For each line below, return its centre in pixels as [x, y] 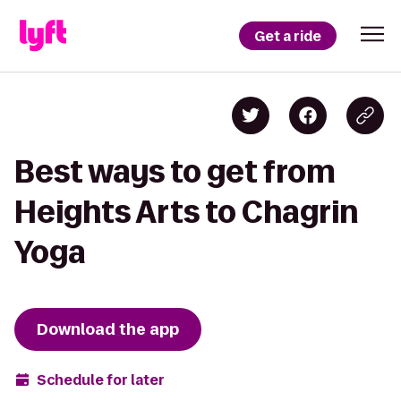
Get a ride [288, 36]
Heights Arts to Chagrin [186, 212]
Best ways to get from [175, 171]
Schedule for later [101, 380]
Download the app [108, 329]
